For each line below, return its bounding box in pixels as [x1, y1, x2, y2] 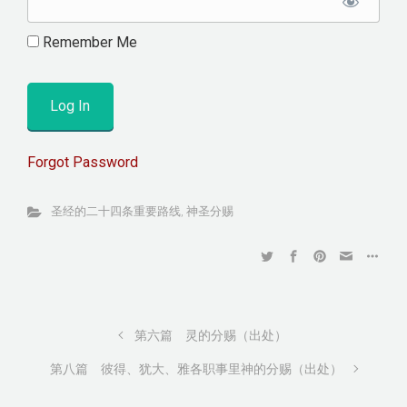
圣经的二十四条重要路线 [50, 204, 181, 219]
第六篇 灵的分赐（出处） [134, 328, 288, 344]
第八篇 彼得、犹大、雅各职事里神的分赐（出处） [50, 362, 343, 378]
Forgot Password [27, 154, 138, 172]
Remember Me [39, 34, 137, 51]
